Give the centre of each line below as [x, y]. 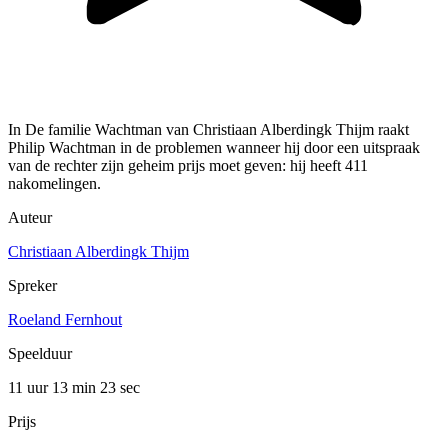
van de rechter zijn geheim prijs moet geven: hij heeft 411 [188, 166]
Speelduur [40, 354]
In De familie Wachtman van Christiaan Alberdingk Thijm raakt [208, 130]
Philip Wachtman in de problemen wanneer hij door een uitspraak [214, 148]
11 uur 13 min [54, 388]
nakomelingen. [54, 184]
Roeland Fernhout [65, 320]
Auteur [30, 218]
